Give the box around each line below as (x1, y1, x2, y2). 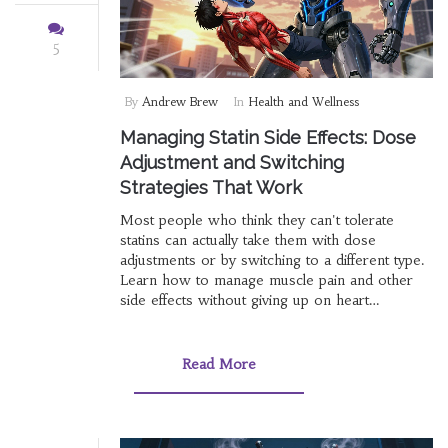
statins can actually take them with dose (119, 231, 376, 250)
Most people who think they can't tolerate (119, 211, 394, 230)
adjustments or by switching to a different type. (119, 251, 425, 270)
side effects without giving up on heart (119, 291, 369, 310)
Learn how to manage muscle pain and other (119, 271, 413, 290)
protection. (119, 311, 190, 330)
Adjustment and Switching (119, 152, 344, 174)
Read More (181, 355, 256, 374)
